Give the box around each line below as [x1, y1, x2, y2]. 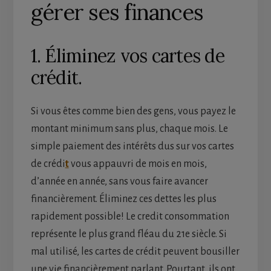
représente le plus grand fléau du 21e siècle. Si [30, 229, 227, 240]
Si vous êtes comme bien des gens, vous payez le [30, 106, 236, 117]
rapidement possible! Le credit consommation [30, 211, 229, 223]
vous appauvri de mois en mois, [68, 158, 207, 170]
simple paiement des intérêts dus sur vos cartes [30, 141, 234, 152]
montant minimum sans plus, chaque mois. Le [30, 123, 228, 135]
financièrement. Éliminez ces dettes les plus [30, 194, 217, 205]
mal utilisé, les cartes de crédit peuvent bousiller [30, 246, 240, 258]
